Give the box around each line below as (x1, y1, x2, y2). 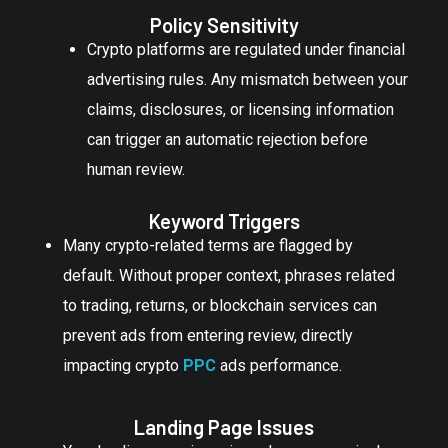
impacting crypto (62, 355, 183, 375)
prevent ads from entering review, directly (62, 325, 353, 345)
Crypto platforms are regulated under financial (86, 39, 405, 59)
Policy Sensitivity (149, 12, 299, 37)
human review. (86, 159, 185, 179)
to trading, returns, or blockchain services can (62, 295, 377, 315)
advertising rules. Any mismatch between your (86, 69, 408, 89)
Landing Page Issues (134, 414, 314, 439)
